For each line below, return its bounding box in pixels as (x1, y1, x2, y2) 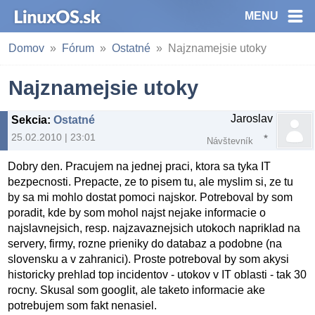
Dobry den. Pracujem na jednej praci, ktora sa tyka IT (8, 160, 271, 173)
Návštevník (207, 136, 253, 146)
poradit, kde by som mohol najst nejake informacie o (8, 207, 266, 219)
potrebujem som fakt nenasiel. (8, 300, 157, 312)
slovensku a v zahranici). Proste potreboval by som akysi (8, 253, 290, 266)
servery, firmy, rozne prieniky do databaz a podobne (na (8, 238, 283, 250)
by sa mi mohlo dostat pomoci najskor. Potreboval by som (8, 191, 293, 204)
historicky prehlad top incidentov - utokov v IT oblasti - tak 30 (8, 269, 307, 281)
